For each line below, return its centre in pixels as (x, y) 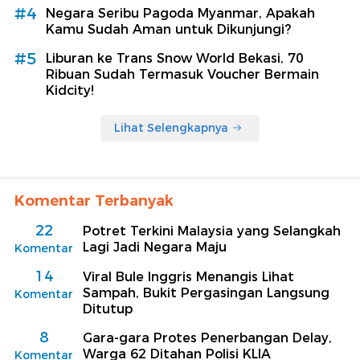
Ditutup (108, 309)
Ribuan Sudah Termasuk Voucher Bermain (182, 74)
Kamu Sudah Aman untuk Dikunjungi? (168, 29)
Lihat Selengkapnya (171, 127)
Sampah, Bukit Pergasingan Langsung (206, 292)
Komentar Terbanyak (94, 200)
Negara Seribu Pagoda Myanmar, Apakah (180, 13)
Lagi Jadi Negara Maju (155, 247)
